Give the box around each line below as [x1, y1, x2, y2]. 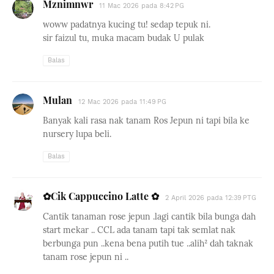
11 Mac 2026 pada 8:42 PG [99, 2, 184, 10]
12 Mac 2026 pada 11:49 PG [78, 98, 166, 106]
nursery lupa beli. [43, 128, 111, 139]
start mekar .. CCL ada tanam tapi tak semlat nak [43, 224, 235, 235]
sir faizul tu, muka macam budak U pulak [43, 32, 204, 43]
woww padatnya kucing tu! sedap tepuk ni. [43, 19, 210, 30]
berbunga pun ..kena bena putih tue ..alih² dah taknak [43, 238, 253, 249]
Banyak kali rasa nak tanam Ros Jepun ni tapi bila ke [43, 115, 250, 126]
